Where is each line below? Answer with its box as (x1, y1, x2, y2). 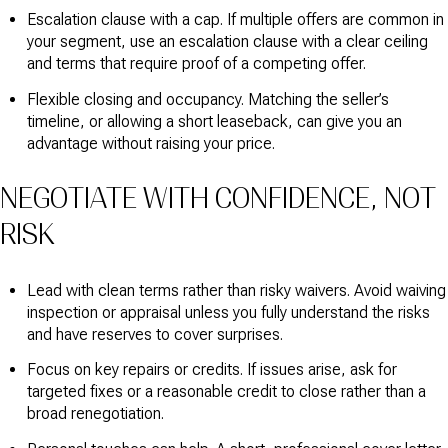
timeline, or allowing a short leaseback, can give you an (26, 111, 402, 131)
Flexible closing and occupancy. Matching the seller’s (26, 89, 389, 109)
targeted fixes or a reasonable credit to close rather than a (26, 382, 426, 402)
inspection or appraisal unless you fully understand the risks (26, 303, 430, 323)
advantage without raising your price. (26, 133, 275, 153)
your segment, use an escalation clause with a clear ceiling (26, 32, 428, 52)
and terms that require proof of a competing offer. (26, 54, 366, 74)
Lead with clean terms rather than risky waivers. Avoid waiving (26, 281, 446, 301)
